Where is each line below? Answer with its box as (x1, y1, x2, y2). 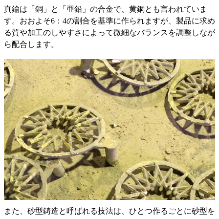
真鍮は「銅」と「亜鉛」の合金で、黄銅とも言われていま (4, 5, 207, 14)
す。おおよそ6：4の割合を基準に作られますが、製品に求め (4, 17, 215, 25)
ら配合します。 (4, 40, 59, 49)
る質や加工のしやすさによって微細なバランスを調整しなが (4, 28, 215, 37)
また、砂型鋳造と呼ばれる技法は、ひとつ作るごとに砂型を (4, 207, 215, 216)
